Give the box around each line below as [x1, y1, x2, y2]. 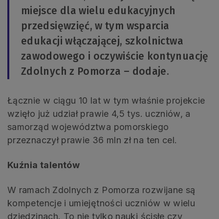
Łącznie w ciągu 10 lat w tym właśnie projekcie [7, 95, 205, 106]
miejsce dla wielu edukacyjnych [21, 4, 176, 18]
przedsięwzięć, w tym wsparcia [21, 20, 170, 33]
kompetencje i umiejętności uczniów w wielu [7, 198, 196, 209]
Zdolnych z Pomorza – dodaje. [21, 65, 170, 78]
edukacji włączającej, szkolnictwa [21, 35, 183, 48]
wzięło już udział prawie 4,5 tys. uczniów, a [7, 109, 191, 119]
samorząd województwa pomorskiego [7, 122, 169, 132]
